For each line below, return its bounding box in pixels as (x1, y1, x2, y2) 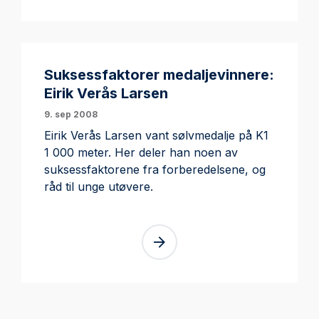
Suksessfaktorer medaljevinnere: (44, 66, 274, 83)
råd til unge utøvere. (44, 179, 153, 194)
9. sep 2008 (44, 108, 98, 120)
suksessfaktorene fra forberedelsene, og (44, 162, 266, 177)
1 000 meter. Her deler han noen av (44, 145, 238, 159)
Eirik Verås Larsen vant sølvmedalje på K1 (44, 127, 268, 142)
